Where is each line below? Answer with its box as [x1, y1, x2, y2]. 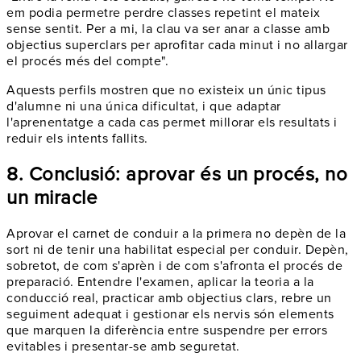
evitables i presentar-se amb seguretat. [6, 338, 240, 355]
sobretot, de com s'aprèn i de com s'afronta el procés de [6, 257, 342, 274]
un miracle [6, 185, 98, 210]
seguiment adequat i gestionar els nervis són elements [6, 305, 334, 322]
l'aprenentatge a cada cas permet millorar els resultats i [6, 114, 338, 131]
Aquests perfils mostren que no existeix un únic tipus [6, 81, 326, 98]
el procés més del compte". [6, 52, 168, 69]
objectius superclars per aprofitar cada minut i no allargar [6, 36, 348, 53]
